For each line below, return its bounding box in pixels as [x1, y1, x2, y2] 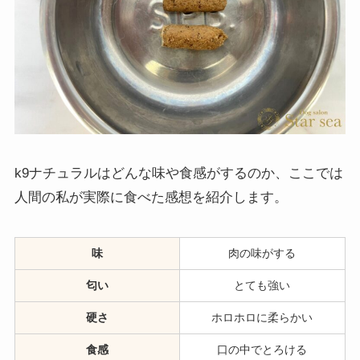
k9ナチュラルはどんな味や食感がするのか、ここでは [14, 165, 343, 181]
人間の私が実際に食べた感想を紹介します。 [14, 189, 288, 205]
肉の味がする [228, 247, 297, 260]
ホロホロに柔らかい [211, 311, 313, 324]
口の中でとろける [217, 343, 308, 356]
